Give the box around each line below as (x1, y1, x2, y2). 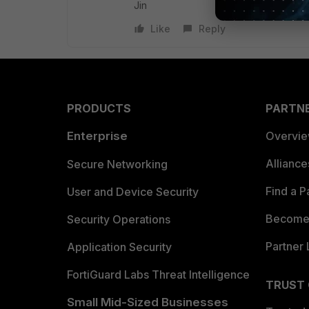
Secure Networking (67, 157, 168, 171)
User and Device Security (67, 185, 199, 199)
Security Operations (67, 212, 170, 226)
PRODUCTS (67, 101, 131, 115)
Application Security (67, 240, 172, 254)
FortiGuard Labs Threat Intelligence (67, 268, 250, 281)
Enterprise (67, 129, 128, 143)
